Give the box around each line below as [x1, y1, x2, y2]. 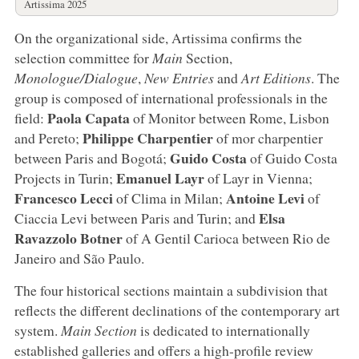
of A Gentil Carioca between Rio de [122, 228, 330, 248]
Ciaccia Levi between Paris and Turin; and [14, 208, 259, 228]
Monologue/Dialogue [14, 67, 138, 87]
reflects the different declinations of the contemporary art [14, 300, 340, 320]
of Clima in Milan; [112, 188, 226, 208]
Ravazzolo [14, 227, 77, 248]
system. [14, 320, 61, 340]
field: [14, 107, 47, 127]
